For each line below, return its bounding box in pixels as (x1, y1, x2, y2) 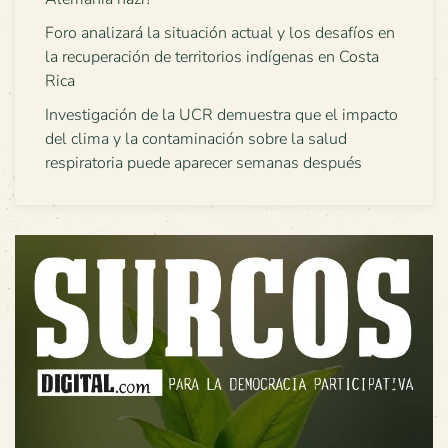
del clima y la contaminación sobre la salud (45, 127, 347, 150)
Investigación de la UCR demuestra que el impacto (45, 103, 398, 126)
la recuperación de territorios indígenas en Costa (45, 45, 379, 68)
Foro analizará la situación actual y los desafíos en (45, 21, 395, 44)
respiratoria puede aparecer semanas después (45, 151, 362, 174)
